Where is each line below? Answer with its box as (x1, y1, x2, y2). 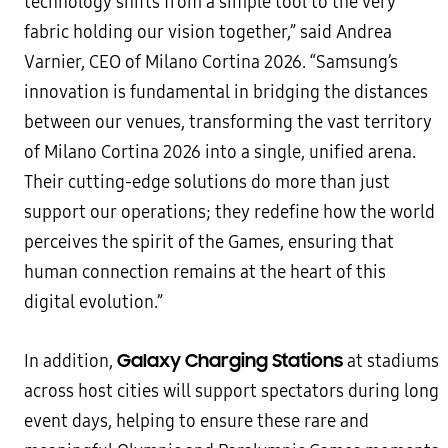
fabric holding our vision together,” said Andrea (24, 21, 392, 43)
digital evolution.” (24, 291, 163, 313)
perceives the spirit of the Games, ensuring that (24, 231, 394, 253)
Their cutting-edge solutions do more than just (24, 171, 390, 193)
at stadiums (343, 350, 439, 372)
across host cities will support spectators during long (24, 380, 439, 402)
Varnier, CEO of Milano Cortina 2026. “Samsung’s (24, 51, 398, 73)
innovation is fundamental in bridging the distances (24, 81, 428, 103)
